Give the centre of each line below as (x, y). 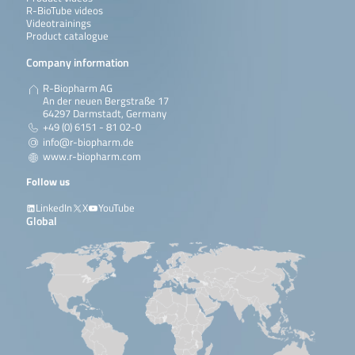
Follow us (48, 182)
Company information (77, 62)
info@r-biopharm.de (88, 142)
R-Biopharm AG (77, 88)
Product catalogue (67, 36)
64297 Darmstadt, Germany (104, 113)
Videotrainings (58, 24)
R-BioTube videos (64, 11)
